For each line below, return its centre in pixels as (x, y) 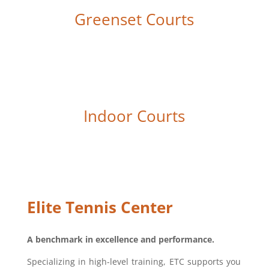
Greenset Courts (134, 19)
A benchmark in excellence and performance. (120, 239)
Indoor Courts (134, 116)
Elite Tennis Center (100, 207)
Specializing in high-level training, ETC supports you (134, 261)
